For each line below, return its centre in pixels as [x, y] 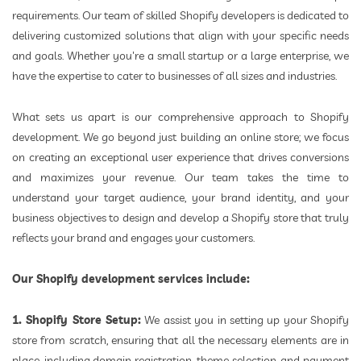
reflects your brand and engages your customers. [133, 238]
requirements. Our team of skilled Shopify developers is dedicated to [180, 16]
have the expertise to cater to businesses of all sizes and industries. [174, 76]
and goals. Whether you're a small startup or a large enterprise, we [180, 56]
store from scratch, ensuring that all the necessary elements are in [180, 340]
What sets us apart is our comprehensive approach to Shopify [180, 117]
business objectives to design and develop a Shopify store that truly [180, 218]
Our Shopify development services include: [131, 279]
